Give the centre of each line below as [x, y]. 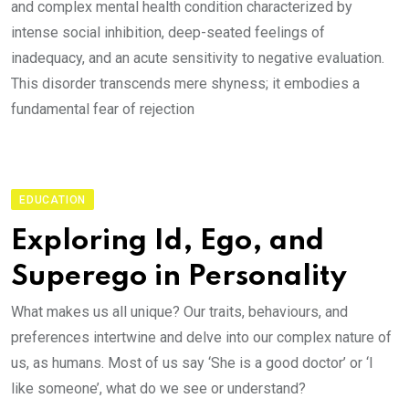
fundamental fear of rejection [103, 109]
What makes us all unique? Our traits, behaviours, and [179, 312]
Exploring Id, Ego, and [168, 241]
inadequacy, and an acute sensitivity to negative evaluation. [198, 58]
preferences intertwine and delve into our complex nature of [201, 337]
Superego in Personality [179, 277]
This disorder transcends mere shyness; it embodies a [185, 84]
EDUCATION [53, 200]
